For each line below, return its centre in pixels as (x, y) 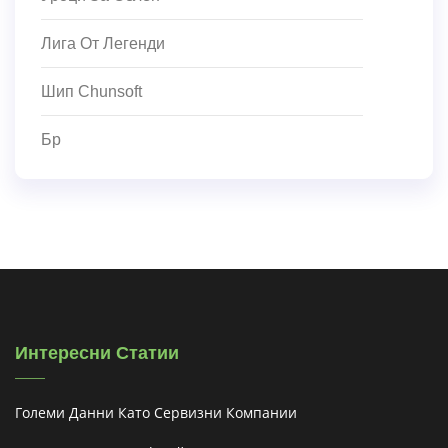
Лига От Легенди (103, 44)
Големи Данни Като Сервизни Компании (156, 413)
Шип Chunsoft (91, 92)
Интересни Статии (97, 353)
